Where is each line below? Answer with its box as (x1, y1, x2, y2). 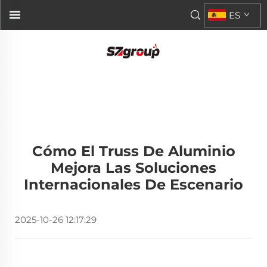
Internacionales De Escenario (24, 176, 243, 193)
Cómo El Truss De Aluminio (32, 142, 235, 160)
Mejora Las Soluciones (51, 159, 216, 176)
